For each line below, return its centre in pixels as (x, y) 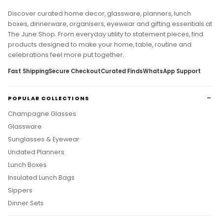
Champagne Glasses (42, 114)
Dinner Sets (26, 203)
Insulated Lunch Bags (41, 178)
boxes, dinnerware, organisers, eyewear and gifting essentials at (110, 24)
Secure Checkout (75, 71)
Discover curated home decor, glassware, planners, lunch (99, 14)
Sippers (20, 191)
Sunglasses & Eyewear (44, 139)
